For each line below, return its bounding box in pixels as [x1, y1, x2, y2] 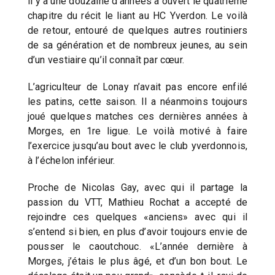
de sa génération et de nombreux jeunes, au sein [27, 39, 248, 51]
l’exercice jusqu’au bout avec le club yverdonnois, [27, 139, 248, 152]
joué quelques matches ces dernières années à [27, 110, 248, 122]
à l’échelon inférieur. [27, 154, 115, 166]
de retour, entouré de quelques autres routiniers [27, 24, 248, 36]
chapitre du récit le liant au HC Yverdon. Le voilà [27, 9, 248, 21]
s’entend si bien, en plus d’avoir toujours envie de [27, 225, 248, 238]
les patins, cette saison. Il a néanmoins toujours [27, 95, 248, 107]
